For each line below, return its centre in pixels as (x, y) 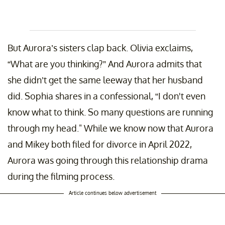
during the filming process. (61, 177)
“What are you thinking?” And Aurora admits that (105, 64)
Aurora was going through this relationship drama (108, 160)
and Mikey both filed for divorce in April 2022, (100, 144)
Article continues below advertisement (113, 193)
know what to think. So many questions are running (110, 112)
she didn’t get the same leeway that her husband (105, 80)
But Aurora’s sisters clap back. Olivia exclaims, (100, 48)
